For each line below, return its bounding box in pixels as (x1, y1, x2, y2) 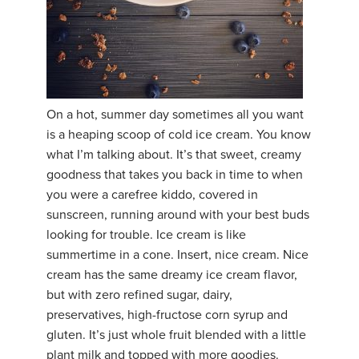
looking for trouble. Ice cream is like (46, 227, 246, 244)
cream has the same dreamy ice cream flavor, (46, 267, 297, 284)
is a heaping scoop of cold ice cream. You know (46, 127, 311, 143)
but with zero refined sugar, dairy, (46, 287, 232, 304)
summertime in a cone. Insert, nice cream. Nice (46, 247, 309, 264)
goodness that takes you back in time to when (46, 167, 303, 184)
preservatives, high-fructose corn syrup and (46, 307, 288, 324)
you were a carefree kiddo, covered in (46, 187, 258, 204)
